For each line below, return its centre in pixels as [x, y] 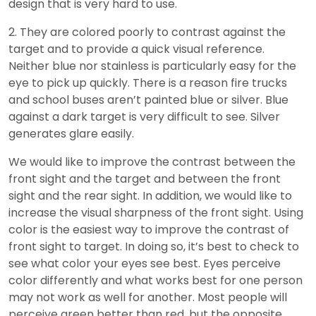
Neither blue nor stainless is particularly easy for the [152, 66]
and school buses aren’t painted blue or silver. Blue [148, 99]
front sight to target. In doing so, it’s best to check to [154, 246]
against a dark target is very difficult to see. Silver [144, 116]
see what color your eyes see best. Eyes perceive [145, 263]
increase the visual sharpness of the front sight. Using [156, 212]
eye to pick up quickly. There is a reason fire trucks [148, 83]
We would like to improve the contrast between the [152, 162]
